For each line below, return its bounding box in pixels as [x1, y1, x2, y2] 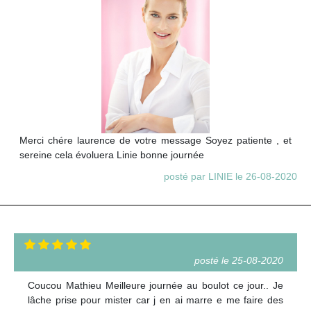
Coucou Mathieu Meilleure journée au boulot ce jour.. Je [28, 280, 283, 292]
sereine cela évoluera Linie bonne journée [19, 149, 204, 161]
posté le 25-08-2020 [194, 255, 283, 267]
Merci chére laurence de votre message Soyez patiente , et [19, 135, 292, 146]
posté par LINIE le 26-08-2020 [164, 171, 297, 183]
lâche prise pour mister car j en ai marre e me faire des [28, 294, 283, 306]
